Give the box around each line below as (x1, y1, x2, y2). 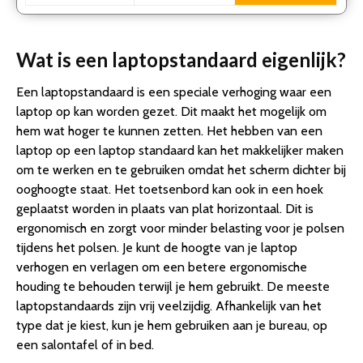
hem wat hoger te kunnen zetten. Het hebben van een (16, 122, 322, 139)
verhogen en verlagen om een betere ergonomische (16, 258, 307, 275)
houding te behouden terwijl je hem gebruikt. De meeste (16, 278, 330, 294)
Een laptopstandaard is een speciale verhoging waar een (16, 83, 331, 100)
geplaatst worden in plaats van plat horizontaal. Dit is (16, 200, 314, 216)
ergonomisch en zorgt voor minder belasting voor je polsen (16, 220, 344, 236)
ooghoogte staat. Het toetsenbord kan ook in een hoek (16, 181, 323, 197)
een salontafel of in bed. (16, 336, 154, 352)
